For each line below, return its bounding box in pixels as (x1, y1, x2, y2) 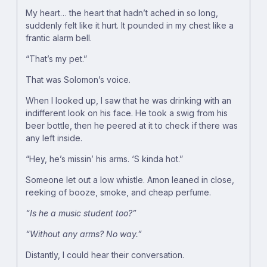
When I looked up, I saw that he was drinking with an (26, 95, 231, 106)
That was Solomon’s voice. (26, 74, 131, 85)
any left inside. (26, 133, 82, 144)
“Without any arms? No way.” (26, 229, 142, 240)
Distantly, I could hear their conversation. (26, 250, 184, 260)
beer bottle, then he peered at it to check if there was (26, 120, 238, 131)
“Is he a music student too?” (26, 208, 136, 219)
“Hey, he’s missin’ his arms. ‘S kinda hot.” (26, 154, 183, 164)
